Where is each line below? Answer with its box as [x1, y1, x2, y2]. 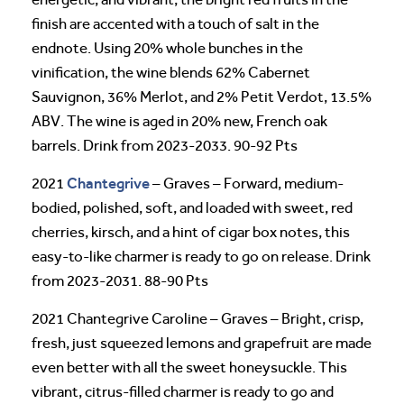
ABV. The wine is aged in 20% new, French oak [32, 112, 327, 130]
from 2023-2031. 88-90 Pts [32, 271, 208, 289]
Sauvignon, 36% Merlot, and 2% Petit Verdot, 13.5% [32, 87, 372, 106]
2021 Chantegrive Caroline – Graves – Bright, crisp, [32, 309, 363, 327]
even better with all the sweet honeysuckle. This [32, 358, 347, 376]
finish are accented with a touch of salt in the [32, 14, 319, 32]
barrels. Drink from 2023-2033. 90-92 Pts [32, 136, 298, 154]
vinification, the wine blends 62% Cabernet [32, 63, 310, 81]
